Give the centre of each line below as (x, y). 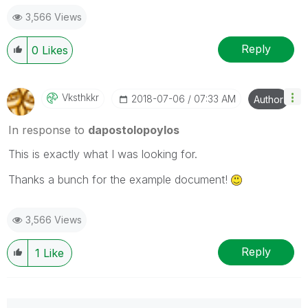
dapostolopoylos (134, 130)
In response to (48, 130)
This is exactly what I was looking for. (103, 154)
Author (268, 99)
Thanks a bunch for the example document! (120, 179)
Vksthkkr (80, 97)
